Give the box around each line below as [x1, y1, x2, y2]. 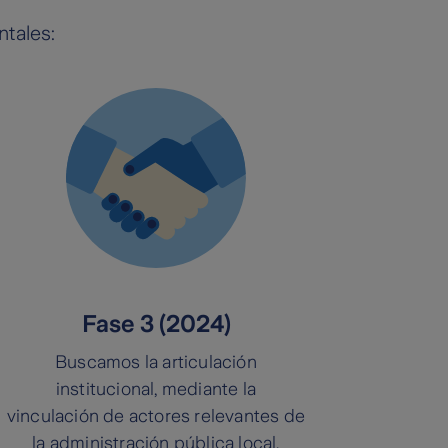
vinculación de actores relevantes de [6, 406, 306, 427]
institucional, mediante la [55, 379, 257, 400]
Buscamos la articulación [55, 352, 257, 373]
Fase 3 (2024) [81, 311, 231, 338]
